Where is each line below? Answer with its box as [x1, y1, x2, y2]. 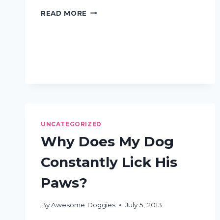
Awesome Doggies [51, 201, 116, 209]
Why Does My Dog [41, 133, 174, 150]
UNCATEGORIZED [41, 120, 102, 128]
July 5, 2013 [125, 201, 163, 209]
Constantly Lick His [41, 154, 177, 171]
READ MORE [41, 9, 87, 17]
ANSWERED [86, 58, 132, 66]
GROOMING [86, 17, 131, 25]
